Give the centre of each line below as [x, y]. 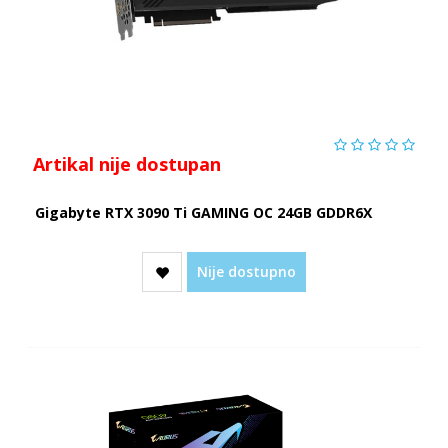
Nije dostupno [246, 271]
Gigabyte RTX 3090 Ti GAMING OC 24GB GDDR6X [203, 212]
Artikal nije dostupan [126, 163]
